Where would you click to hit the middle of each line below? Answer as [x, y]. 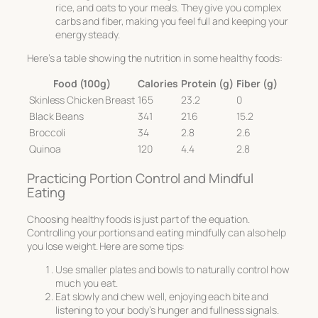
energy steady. [88, 35]
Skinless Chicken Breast [82, 100]
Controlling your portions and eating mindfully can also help [157, 233]
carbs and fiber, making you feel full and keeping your [172, 21]
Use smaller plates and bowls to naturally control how [172, 270]
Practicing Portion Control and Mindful [141, 178]
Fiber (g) [257, 84]
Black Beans [56, 116]
